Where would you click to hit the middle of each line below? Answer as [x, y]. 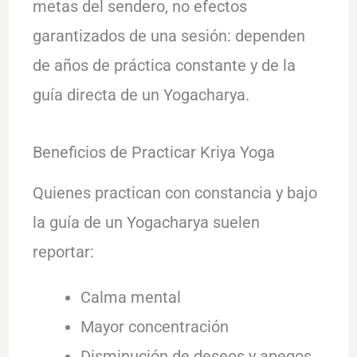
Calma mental [130, 297]
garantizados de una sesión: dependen [169, 35]
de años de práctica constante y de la [164, 65]
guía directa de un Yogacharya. [141, 94]
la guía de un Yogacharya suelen [146, 222]
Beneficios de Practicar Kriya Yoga [153, 152]
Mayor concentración [154, 326]
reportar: [63, 251]
